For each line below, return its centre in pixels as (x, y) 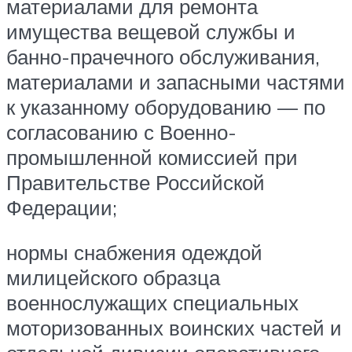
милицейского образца (113, 278)
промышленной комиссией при (152, 157)
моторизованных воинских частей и (174, 328)
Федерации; (62, 207)
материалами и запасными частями (176, 81)
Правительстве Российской (136, 182)
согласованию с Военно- (121, 132)
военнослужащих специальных (152, 303)
